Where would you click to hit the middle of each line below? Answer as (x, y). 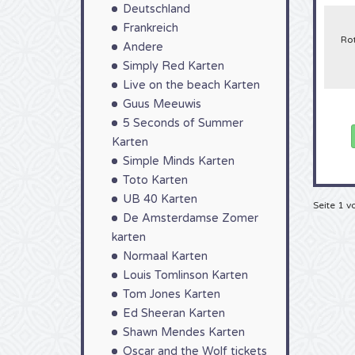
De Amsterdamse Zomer (191, 218)
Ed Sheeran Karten (174, 313)
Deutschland (157, 9)
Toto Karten (155, 180)
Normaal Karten (165, 256)
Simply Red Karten (174, 66)
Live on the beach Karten (191, 85)
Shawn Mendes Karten (184, 332)
